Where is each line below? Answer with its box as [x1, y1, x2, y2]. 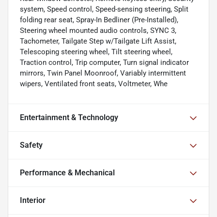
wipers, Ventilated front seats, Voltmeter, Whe [20, 79, 168, 89]
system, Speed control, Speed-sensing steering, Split [20, 5, 188, 14]
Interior [20, 196, 46, 205]
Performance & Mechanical [20, 168, 115, 178]
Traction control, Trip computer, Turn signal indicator [20, 58, 189, 67]
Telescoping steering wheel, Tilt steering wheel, [20, 47, 172, 57]
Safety [20, 140, 43, 150]
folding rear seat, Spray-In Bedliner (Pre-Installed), [20, 15, 178, 25]
